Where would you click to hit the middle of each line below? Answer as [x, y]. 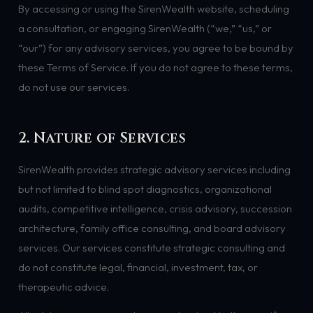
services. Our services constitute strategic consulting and [151, 247]
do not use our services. [73, 87]
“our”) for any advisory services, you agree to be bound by [155, 48]
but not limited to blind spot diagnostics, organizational [145, 189]
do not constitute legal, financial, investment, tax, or [138, 267]
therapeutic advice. [63, 286]
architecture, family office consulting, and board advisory [152, 228]
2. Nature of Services [102, 139]
